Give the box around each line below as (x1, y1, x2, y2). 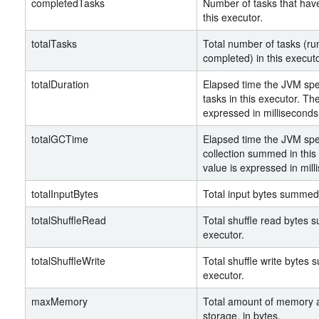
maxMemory (31, 294, 88, 308)
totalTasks (31, 36, 77, 51)
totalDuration (31, 77, 89, 91)
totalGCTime (31, 132, 88, 146)
